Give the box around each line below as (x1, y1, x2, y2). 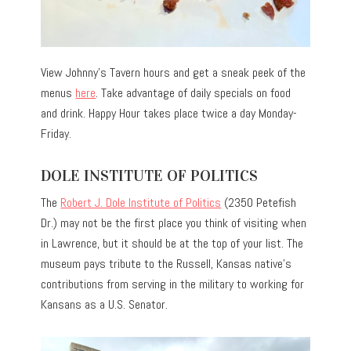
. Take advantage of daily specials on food (96, 84, 291, 101)
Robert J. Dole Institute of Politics (60, 194, 222, 211)
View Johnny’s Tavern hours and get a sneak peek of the (41, 63, 306, 81)
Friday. (41, 125, 72, 142)
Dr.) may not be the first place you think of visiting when (41, 214, 307, 231)
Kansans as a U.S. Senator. (41, 295, 168, 313)
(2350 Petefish (221, 194, 297, 211)
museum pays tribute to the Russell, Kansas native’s (41, 255, 292, 272)
